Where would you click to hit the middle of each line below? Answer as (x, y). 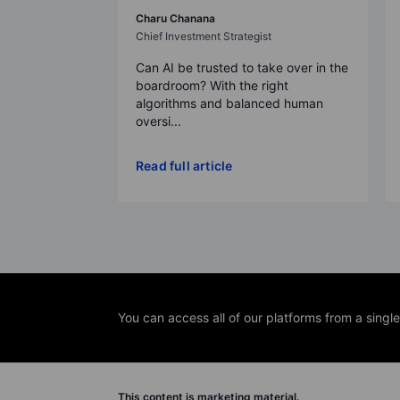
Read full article (184, 165)
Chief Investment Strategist (204, 36)
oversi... (158, 121)
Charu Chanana (175, 18)
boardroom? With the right (212, 85)
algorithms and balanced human (229, 103)
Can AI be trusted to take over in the (242, 67)
